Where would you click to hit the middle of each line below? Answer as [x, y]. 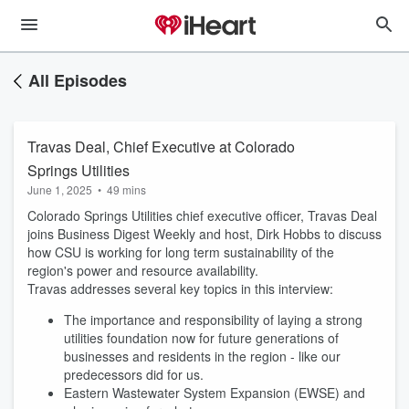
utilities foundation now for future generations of [201, 338]
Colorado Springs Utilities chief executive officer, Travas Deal [202, 215]
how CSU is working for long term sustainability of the [181, 252]
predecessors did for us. [134, 374]
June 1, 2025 [60, 189]
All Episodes [78, 80]
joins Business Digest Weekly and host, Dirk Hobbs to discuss [204, 234]
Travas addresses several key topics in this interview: [182, 288]
